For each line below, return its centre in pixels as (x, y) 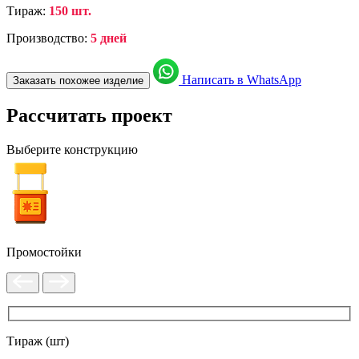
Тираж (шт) (38, 341)
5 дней (109, 38)
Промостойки (44, 252)
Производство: (48, 38)
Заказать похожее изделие (78, 80)
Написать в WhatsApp (240, 79)
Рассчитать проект (89, 115)
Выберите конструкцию (72, 149)
